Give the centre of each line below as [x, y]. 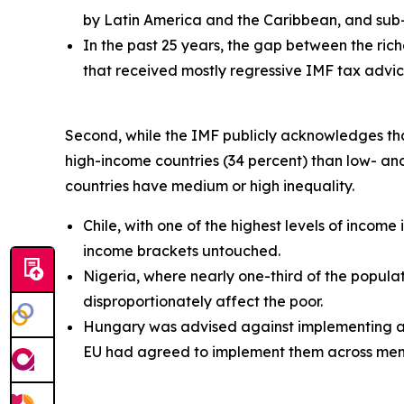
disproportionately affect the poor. [203, 302]
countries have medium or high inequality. [211, 186]
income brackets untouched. [182, 251]
